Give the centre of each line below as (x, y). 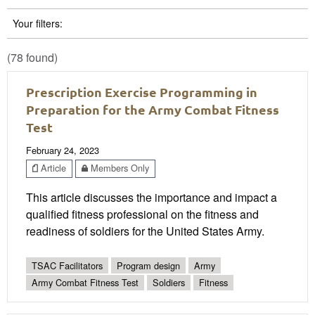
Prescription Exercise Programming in (142, 91)
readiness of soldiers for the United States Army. (145, 231)
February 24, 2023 (63, 150)
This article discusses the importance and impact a (152, 197)
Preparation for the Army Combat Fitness (153, 109)
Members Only (118, 168)
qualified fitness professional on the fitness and (142, 214)
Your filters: (38, 23)
